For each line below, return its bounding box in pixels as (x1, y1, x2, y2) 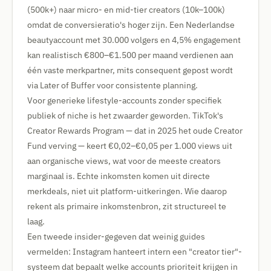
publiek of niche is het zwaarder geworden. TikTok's (27, 110, 223, 121)
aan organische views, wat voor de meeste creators (27, 155, 221, 166)
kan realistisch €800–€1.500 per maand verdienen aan (27, 50, 233, 60)
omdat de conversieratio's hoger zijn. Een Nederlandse (27, 19, 235, 30)
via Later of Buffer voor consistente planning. (27, 80, 198, 91)
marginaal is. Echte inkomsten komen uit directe (27, 171, 210, 181)
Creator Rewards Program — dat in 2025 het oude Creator (27, 125, 243, 136)
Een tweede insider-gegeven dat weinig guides (27, 231, 205, 242)
